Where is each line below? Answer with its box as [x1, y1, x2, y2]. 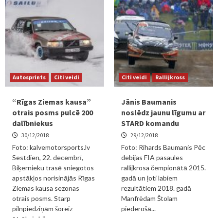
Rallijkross [155, 73, 185, 81]
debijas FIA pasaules [121, 153, 183, 162]
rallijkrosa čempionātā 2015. [121, 163, 206, 172]
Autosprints [13, 73, 46, 81]
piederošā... [121, 204, 156, 213]
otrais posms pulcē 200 [12, 108, 93, 117]
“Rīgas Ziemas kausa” [12, 97, 91, 107]
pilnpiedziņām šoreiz [12, 204, 73, 213]
